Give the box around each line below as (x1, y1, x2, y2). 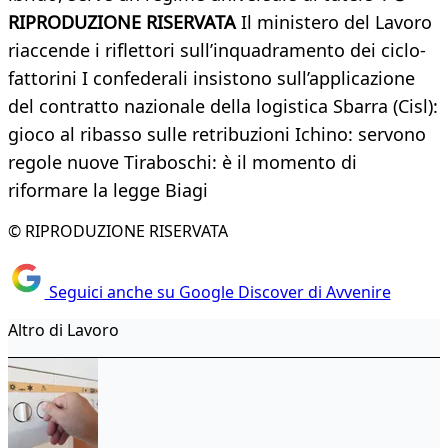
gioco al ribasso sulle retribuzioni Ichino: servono (8, 122, 426, 147)
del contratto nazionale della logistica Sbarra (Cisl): (8, 94, 438, 119)
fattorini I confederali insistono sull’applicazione (8, 66, 415, 91)
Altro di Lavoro (8, 318, 119, 341)
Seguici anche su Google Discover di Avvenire (44, 280, 391, 303)
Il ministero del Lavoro (236, 10, 432, 35)
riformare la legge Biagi (8, 178, 208, 203)
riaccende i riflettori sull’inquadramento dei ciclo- (8, 38, 426, 63)
